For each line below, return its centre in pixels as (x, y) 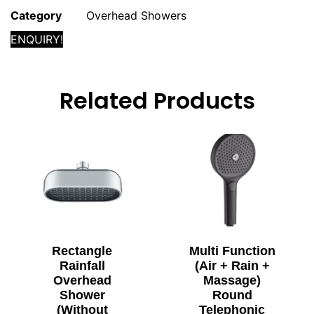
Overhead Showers (136, 15)
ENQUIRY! (37, 39)
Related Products (157, 100)
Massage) (232, 280)
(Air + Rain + (232, 265)
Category (36, 15)
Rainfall (82, 265)
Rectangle (82, 251)
